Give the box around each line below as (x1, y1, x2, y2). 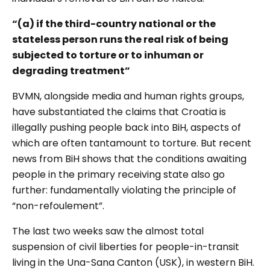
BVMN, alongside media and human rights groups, (12, 89, 244, 104)
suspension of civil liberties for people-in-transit (12, 240, 239, 254)
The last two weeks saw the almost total (12, 224, 204, 239)
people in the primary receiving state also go (12, 168, 225, 182)
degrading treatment (12, 64, 125, 78)
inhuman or (144, 48, 204, 63)
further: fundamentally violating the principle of (12, 183, 236, 198)
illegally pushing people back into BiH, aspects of (12, 121, 241, 135)
